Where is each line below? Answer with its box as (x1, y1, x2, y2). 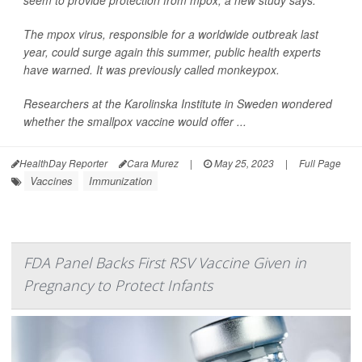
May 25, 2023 (212, 156, 274, 170)
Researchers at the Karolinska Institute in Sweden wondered (23, 95, 332, 112)
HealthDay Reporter (19, 156, 107, 170)
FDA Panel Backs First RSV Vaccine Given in (23, 253, 306, 273)
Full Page (299, 156, 341, 170)
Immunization (89, 173, 152, 189)
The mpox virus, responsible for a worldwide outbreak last (23, 26, 318, 43)
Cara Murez (127, 156, 179, 170)
